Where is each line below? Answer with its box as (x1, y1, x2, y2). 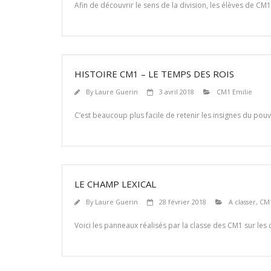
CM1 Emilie (217, 87, 252, 96)
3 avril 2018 (159, 87, 194, 96)
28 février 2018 (159, 197, 206, 206)
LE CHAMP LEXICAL (74, 178, 156, 190)
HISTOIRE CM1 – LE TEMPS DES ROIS (74, 68, 234, 80)
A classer (229, 197, 256, 206)
